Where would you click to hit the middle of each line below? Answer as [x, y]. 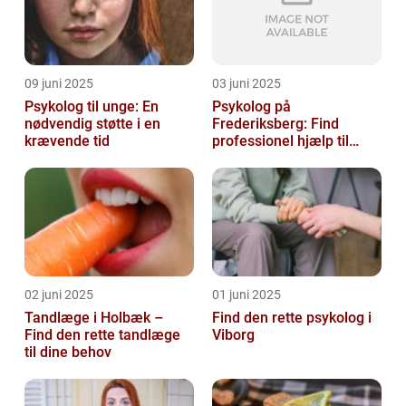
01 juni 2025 [246, 294]
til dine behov [68, 352]
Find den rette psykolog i [292, 317]
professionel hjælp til [280, 140]
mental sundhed [265, 158]
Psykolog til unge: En [92, 106]
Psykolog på [251, 106]
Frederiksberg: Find [275, 123]
